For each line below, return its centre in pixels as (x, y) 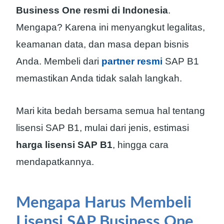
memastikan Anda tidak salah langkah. (99, 78)
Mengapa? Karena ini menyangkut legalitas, (110, 27)
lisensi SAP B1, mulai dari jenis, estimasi (102, 127)
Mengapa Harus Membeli (104, 203)
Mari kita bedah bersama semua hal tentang (110, 110)
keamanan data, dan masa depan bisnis (102, 44)
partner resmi (132, 61)
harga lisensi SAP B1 (64, 144)
